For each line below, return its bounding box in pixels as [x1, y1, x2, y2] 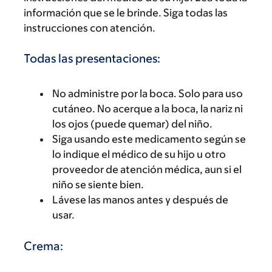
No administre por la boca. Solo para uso [52, 87, 243, 100]
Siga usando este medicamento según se [52, 132, 246, 145]
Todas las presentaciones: [24, 51, 160, 65]
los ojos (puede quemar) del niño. [52, 117, 212, 130]
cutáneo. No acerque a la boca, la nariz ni [52, 102, 243, 115]
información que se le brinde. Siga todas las [24, 7, 228, 19]
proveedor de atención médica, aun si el [52, 163, 242, 175]
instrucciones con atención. [24, 22, 155, 34]
